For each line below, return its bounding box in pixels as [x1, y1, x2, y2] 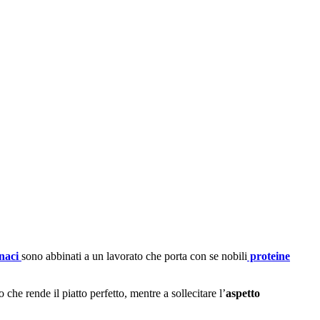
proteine [247, 250, 290, 263]
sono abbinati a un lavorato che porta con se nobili [21, 250, 247, 263]
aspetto [226, 287, 260, 300]
